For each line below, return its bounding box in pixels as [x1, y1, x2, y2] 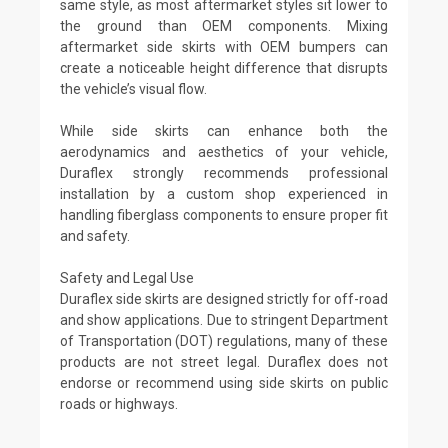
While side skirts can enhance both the [60, 122, 388, 139]
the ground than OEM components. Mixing [60, 17, 388, 34]
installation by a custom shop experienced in [60, 185, 388, 202]
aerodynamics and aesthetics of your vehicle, [60, 143, 388, 160]
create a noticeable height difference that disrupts [60, 59, 388, 76]
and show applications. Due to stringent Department [60, 311, 388, 328]
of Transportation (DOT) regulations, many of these [60, 332, 388, 349]
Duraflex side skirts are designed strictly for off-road [60, 290, 388, 307]
